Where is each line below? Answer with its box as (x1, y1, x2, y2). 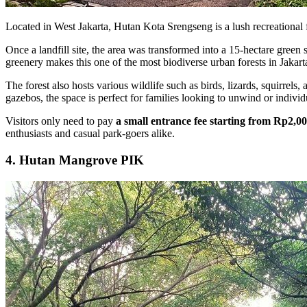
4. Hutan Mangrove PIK (5, 152, 144, 167)
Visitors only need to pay (5, 115, 116, 127)
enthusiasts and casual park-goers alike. (5, 127, 175, 140)
